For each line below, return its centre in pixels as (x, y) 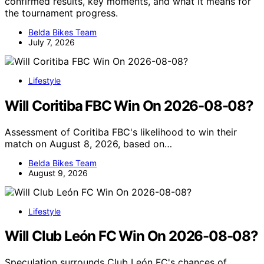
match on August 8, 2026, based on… (88, 143)
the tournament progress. (61, 13)
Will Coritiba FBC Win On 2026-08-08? (129, 105)
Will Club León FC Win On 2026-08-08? (131, 236)
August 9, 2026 (58, 173)
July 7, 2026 (52, 42)
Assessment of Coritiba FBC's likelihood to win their (121, 132)
